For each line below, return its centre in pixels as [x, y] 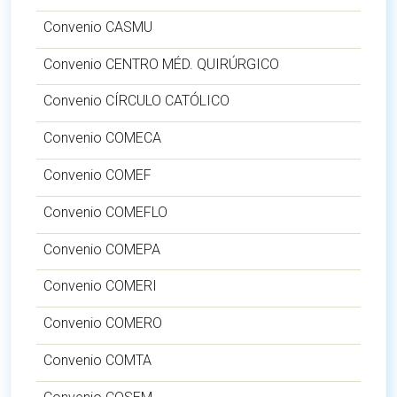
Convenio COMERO [103, 323]
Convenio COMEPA [102, 249]
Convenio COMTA [97, 360]
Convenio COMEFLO [105, 212]
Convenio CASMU [98, 27]
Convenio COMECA [102, 138]
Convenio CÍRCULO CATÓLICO [136, 101]
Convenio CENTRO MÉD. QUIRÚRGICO [161, 64]
